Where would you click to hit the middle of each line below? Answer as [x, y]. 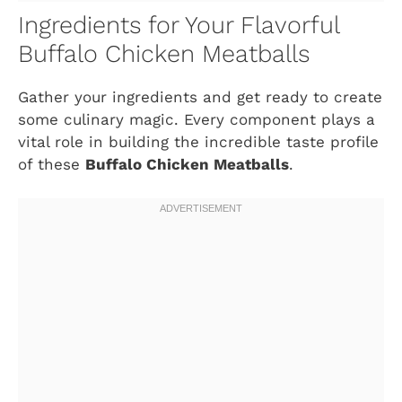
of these [52, 164]
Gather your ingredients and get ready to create [200, 96]
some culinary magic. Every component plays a [197, 119]
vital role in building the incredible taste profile [198, 141]
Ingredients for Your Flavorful [179, 25]
